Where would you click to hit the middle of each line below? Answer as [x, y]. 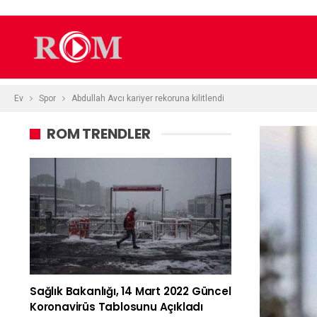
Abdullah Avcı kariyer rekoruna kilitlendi [148, 98]
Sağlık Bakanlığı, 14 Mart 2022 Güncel [131, 292]
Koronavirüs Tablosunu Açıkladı [117, 307]
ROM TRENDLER [99, 134]
